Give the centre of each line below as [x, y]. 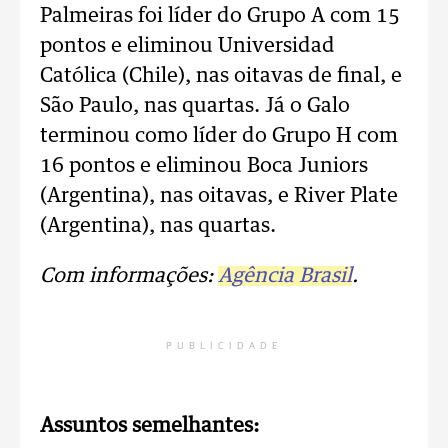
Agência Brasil [285, 276]
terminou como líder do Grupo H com [219, 136]
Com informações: [129, 276]
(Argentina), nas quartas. [158, 226]
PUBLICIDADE [224, 346]
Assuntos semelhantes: [149, 426]
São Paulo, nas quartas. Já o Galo [195, 106]
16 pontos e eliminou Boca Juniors [204, 166]
